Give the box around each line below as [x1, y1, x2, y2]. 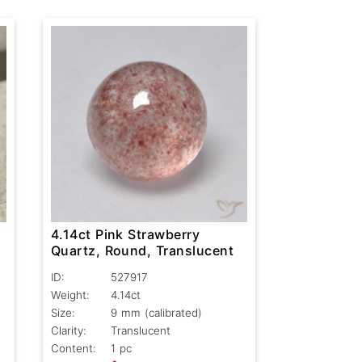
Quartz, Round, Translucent [50, 242, 234, 259]
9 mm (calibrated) [110, 306, 202, 320]
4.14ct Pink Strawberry [50, 226, 200, 243]
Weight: [50, 288, 90, 302]
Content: [50, 342, 96, 356]
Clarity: [50, 324, 86, 338]
